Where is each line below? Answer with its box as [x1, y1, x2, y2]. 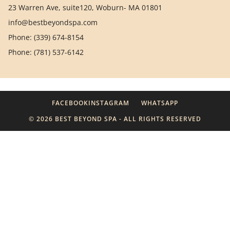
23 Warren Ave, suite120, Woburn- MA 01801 [8, 2, 162, 12]
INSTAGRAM [88, 98, 130, 107]
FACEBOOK [52, 98, 89, 107]
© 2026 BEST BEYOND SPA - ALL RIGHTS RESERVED [29, 114, 201, 123]
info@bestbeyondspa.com [8, 17, 98, 27]
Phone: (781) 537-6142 [8, 47, 84, 57]
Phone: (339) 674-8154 [8, 32, 84, 42]
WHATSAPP [141, 98, 178, 107]
